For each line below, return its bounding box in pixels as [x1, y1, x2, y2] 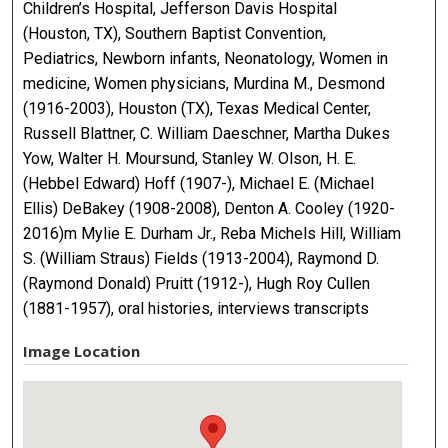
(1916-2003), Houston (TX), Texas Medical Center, [23, 99, 372, 119]
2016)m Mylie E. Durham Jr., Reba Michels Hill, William [23, 224, 402, 244]
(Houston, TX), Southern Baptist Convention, [23, 24, 327, 44]
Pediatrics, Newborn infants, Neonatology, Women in [23, 49, 389, 69]
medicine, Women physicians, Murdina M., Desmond [23, 74, 386, 94]
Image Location [23, 341, 141, 362]
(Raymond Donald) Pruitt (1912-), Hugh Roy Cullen [23, 274, 371, 294]
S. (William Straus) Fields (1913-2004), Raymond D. [23, 249, 380, 269]
